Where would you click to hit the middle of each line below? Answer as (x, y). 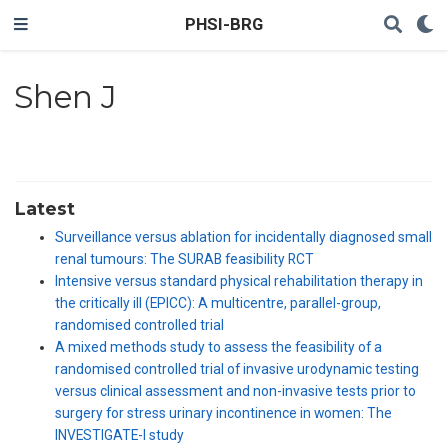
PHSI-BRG (224, 24)
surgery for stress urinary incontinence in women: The (223, 413)
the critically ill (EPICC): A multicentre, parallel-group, (218, 303)
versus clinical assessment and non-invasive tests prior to (235, 391)
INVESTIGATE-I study (119, 435)
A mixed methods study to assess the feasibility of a (218, 347)
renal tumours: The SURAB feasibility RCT (184, 259)
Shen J (65, 96)
